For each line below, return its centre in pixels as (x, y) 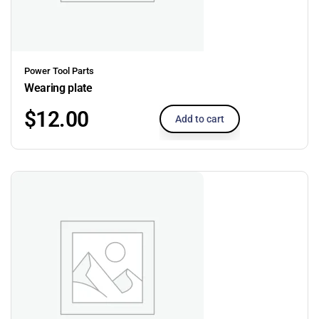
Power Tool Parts (59, 70)
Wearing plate (58, 88)
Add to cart (200, 119)
